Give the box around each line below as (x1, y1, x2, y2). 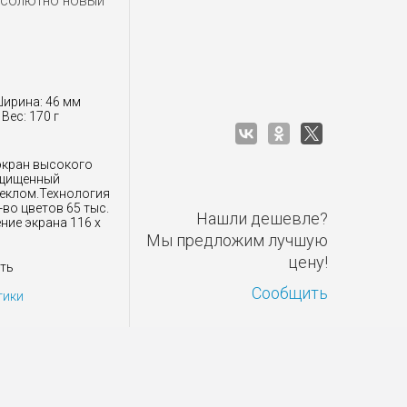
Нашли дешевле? (196, 209, 328, 228)
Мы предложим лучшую (146, 231, 328, 250)
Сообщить (252, 283, 328, 303)
